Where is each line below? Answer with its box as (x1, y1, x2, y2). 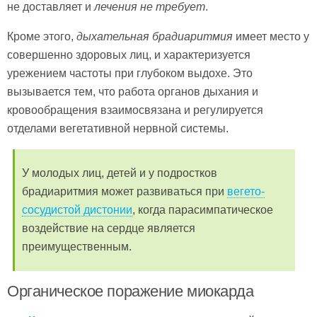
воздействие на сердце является (22, 222, 195, 234)
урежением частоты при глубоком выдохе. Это (7, 67, 253, 79)
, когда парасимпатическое (132, 204, 273, 216)
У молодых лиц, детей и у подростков (22, 167, 217, 179)
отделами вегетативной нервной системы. (7, 122, 229, 134)
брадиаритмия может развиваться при (22, 185, 227, 197)
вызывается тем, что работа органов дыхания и (7, 86, 258, 98)
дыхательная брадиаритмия (76, 30, 233, 42)
